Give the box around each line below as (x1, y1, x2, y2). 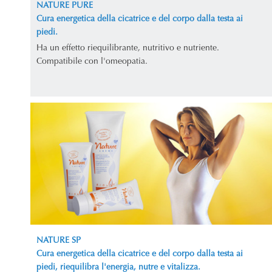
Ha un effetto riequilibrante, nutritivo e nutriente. (36, 44, 219, 53)
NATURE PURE (36, 1, 93, 10)
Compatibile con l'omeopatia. (36, 57, 148, 66)
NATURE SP (36, 237, 81, 246)
